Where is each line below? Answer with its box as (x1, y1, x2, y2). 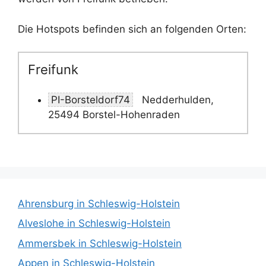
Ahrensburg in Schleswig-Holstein (18, 197, 180, 210)
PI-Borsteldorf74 (51, 93, 130, 106)
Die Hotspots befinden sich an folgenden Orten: (18, 23, 246, 35)
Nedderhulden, (139, 93, 214, 106)
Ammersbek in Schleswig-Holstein (18, 237, 182, 249)
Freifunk (28, 62, 78, 77)
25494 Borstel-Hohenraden (48, 108, 180, 121)
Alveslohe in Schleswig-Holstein (18, 217, 170, 230)
